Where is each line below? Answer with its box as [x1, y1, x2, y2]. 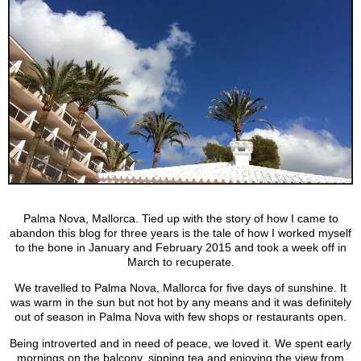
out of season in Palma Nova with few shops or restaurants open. [15, 310, 346, 324]
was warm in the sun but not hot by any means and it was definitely [10, 296, 351, 309]
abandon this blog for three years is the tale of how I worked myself [10, 226, 351, 239]
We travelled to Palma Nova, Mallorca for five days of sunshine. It [15, 281, 346, 295]
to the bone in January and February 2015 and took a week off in [15, 240, 346, 254]
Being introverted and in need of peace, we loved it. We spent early [10, 336, 351, 350]
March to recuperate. [127, 255, 234, 268]
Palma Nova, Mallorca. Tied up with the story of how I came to [23, 211, 338, 225]
